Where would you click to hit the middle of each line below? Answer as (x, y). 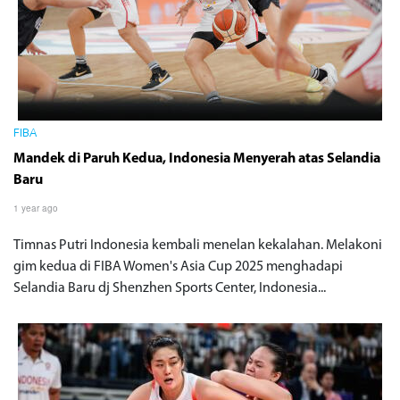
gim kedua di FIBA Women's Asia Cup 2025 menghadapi (178, 267)
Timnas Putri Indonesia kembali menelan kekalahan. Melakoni (198, 245)
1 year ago (36, 208)
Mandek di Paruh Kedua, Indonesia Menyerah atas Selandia (197, 158)
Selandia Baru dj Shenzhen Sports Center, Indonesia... (170, 288)
